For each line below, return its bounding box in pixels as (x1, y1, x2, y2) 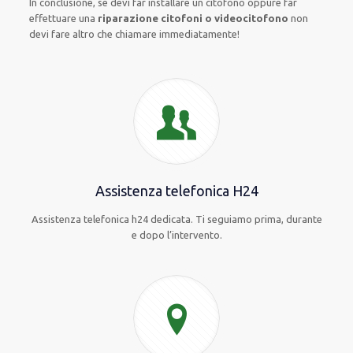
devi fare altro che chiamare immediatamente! (29, 28, 240, 39)
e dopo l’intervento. (131, 229, 222, 240)
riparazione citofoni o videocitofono (98, 13, 289, 24)
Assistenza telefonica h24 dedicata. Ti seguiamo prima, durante (31, 214, 322, 225)
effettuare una (29, 13, 98, 24)
